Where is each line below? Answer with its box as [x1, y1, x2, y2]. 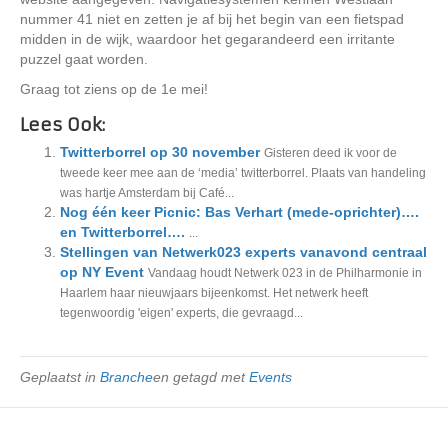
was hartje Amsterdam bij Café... [60, 186, 234, 201]
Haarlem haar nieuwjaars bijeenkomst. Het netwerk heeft [60, 286, 368, 301]
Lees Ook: [20, 114, 105, 137]
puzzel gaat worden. [20, 51, 148, 68]
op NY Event [60, 264, 144, 281]
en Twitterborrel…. [60, 224, 185, 241]
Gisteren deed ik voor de [264, 146, 397, 161]
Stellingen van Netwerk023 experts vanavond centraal [60, 244, 427, 261]
